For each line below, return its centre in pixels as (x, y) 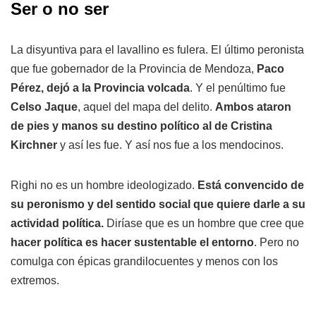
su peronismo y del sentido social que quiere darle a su (158, 205)
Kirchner (34, 145)
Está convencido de (251, 186)
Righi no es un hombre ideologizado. (104, 186)
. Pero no (276, 243)
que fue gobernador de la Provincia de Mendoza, (134, 69)
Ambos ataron (253, 107)
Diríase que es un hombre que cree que (204, 224)
